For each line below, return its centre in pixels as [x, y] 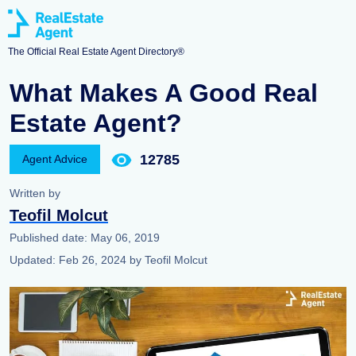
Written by [35, 193]
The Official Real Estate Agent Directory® [96, 52]
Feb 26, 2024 [94, 260]
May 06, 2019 [125, 238]
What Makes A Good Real [164, 93]
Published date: [50, 238]
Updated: [34, 260]
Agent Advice [55, 159]
